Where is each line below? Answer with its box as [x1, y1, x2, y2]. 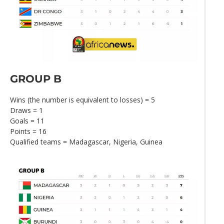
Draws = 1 [10, 105, 43, 115]
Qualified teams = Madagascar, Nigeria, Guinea [10, 137, 162, 147]
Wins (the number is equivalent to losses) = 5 [10, 95, 155, 105]
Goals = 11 [10, 116, 44, 126]
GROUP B [10, 72, 61, 85]
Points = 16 [10, 126, 46, 136]
